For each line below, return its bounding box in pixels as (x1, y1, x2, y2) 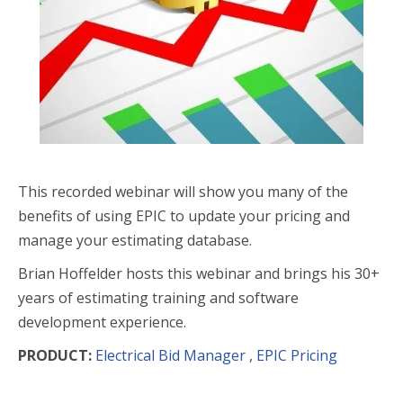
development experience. (18, 312, 186, 332)
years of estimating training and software (18, 288, 299, 308)
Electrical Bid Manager (95, 345, 246, 365)
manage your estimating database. (18, 230, 252, 250)
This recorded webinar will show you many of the (18, 182, 348, 201)
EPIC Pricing (256, 345, 337, 365)
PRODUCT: (18, 345, 95, 365)
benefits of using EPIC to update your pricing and (18, 206, 350, 226)
